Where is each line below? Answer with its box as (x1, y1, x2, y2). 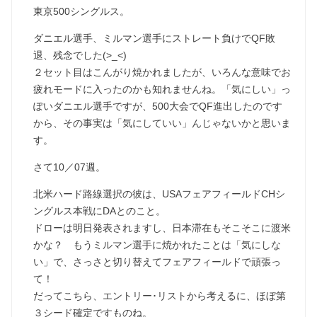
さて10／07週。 (33, 161, 106, 173)
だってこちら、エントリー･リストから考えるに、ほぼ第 (33, 290, 287, 302)
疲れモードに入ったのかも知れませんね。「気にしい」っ (33, 83, 292, 96)
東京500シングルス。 (33, 6, 130, 18)
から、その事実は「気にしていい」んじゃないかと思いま (33, 117, 292, 129)
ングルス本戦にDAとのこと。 (33, 205, 166, 217)
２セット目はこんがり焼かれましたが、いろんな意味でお (33, 67, 292, 79)
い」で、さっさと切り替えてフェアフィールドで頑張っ (33, 256, 282, 268)
